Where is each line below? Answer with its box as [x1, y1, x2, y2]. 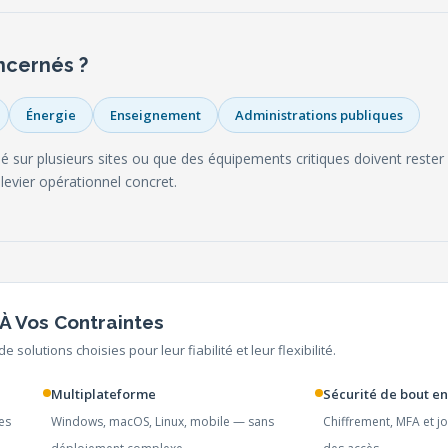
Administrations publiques [235, 106, 403, 124]
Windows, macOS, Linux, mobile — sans [51, 413, 274, 430]
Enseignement [110, 106, 201, 124]
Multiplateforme [51, 385, 156, 403]
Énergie [26, 106, 76, 124]
